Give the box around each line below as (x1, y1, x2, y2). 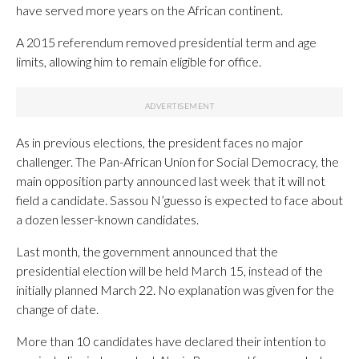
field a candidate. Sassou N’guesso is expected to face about (16, 192, 343, 208)
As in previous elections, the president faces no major (16, 134, 303, 150)
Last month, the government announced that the (16, 243, 278, 259)
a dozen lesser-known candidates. (16, 211, 199, 227)
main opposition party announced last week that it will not (16, 172, 325, 188)
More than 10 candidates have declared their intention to (16, 333, 326, 349)
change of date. (16, 301, 99, 317)
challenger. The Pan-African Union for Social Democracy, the (16, 153, 339, 169)
